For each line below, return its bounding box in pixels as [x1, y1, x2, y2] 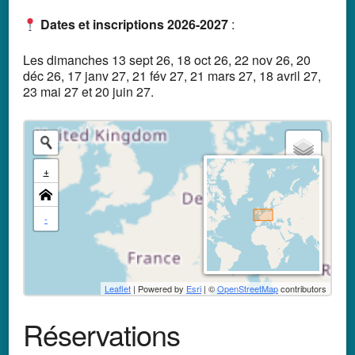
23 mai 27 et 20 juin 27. [23, 82, 154, 101]
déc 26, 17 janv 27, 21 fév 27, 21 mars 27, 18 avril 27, [23, 67, 321, 85]
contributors [278, 282, 326, 296]
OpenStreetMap [217, 282, 278, 296]
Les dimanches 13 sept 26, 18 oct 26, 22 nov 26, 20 [23, 51, 311, 69]
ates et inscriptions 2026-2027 [50, 15, 229, 33]
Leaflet [105, 282, 131, 296]
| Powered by [131, 282, 186, 296]
